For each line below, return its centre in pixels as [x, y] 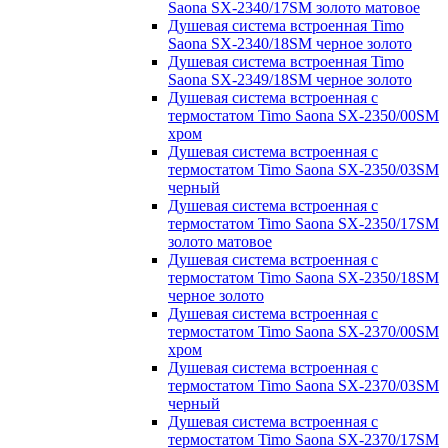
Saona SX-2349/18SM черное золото [290, 79]
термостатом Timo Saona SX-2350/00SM [303, 115]
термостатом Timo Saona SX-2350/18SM [303, 277]
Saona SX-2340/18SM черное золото [290, 43]
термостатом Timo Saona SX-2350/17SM [303, 223]
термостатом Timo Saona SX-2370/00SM [303, 331]
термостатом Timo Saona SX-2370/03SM [303, 385]
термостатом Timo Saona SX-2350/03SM [303, 169]
